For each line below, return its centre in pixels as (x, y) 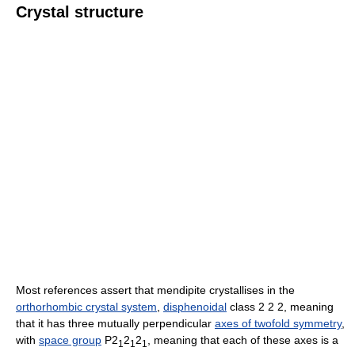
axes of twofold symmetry (278, 323)
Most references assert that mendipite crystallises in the (155, 290)
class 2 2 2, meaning (280, 306)
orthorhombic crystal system (86, 306)
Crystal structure (80, 11)
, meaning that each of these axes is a (243, 340)
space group (70, 340)
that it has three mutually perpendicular (115, 323)
